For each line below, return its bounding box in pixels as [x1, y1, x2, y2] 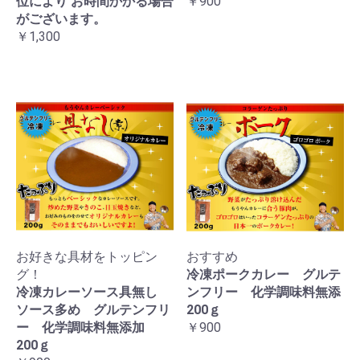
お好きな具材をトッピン [16, 248, 157, 264]
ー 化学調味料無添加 [16, 319, 157, 335]
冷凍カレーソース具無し [16, 284, 170, 300]
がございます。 [16, 10, 106, 27]
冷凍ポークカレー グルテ [186, 266, 341, 282]
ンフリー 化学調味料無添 [186, 284, 341, 300]
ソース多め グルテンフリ [16, 301, 170, 317]
